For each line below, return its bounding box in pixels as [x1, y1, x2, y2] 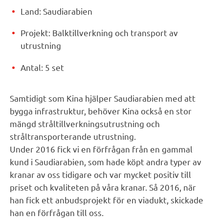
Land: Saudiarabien [21, 5, 93, 16]
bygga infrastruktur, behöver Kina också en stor [9, 106, 192, 116]
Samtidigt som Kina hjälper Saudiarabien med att [9, 93, 196, 104]
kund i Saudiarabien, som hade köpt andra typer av [9, 156, 201, 167]
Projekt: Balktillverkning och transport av [21, 27, 178, 38]
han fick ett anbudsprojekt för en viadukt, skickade [9, 195, 203, 205]
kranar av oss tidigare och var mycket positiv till [9, 169, 191, 180]
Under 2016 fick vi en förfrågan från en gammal [9, 144, 193, 154]
